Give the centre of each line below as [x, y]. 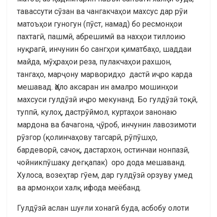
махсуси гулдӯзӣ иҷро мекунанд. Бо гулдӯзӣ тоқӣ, [107, 99]
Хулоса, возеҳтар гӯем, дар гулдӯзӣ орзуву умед [105, 175]
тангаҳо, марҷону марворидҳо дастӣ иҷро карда [105, 74]
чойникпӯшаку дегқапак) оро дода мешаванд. [101, 162]
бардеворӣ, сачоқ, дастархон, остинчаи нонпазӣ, [103, 150]
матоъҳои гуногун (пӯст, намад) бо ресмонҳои [100, 24]
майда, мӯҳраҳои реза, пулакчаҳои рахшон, [94, 62]
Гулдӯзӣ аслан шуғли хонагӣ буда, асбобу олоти [103, 208]
